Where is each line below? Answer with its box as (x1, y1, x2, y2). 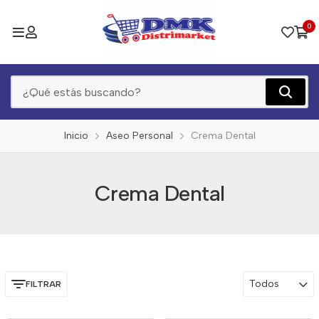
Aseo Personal (105, 130, 173, 142)
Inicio (63, 130, 88, 142)
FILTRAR (26, 279, 61, 289)
